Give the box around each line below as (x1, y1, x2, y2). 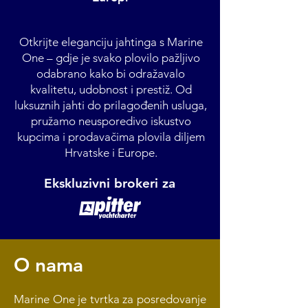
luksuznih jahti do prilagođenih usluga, (14, 98, 207, 112)
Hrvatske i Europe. (64, 146, 157, 159)
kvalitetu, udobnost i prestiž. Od (30, 82, 192, 96)
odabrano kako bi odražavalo (36, 67, 185, 80)
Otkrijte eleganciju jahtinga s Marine (19, 35, 203, 49)
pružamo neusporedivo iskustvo (30, 114, 191, 128)
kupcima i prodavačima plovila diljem (16, 130, 205, 144)
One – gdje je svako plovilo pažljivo (21, 51, 200, 65)
